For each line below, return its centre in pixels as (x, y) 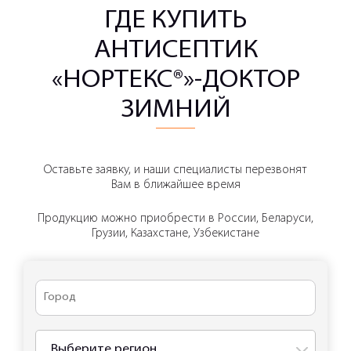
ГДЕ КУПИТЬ (175, 21)
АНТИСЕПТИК (175, 51)
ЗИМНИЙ (175, 110)
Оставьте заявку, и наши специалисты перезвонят (175, 170)
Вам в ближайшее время (175, 185)
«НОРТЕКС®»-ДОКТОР (175, 81)
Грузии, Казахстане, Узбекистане (175, 234)
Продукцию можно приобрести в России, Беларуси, (175, 219)
